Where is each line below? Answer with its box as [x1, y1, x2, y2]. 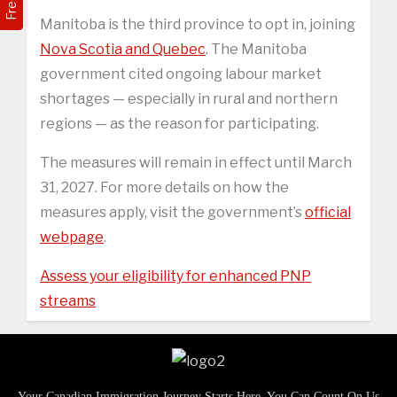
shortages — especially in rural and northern [40, 90, 338, 107]
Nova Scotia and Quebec [40, 40, 206, 58]
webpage [40, 228, 104, 245]
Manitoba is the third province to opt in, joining [40, 15, 355, 33]
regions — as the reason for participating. [40, 114, 319, 132]
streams [40, 292, 96, 309]
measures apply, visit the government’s [40, 203, 305, 221]
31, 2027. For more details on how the [40, 178, 289, 196]
